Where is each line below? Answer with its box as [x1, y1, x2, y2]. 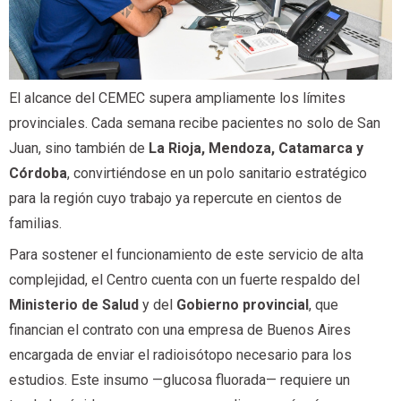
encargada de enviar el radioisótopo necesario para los [9, 346, 352, 364]
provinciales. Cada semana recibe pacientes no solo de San [9, 114, 380, 132]
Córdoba [9, 164, 67, 182]
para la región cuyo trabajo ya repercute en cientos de [9, 189, 342, 207]
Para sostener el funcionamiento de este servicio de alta [9, 246, 363, 264]
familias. [9, 214, 62, 232]
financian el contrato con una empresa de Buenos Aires [9, 321, 351, 339]
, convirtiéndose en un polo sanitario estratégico [67, 164, 367, 182]
